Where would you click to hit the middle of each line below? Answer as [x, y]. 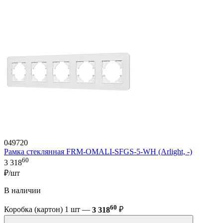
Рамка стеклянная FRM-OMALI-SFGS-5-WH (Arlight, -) [98, 152]
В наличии [22, 191]
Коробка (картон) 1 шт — [48, 210]
